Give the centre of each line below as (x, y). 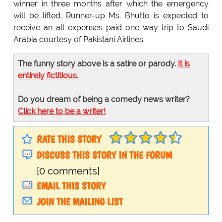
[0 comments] (68, 171)
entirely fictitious (47, 76)
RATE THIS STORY (69, 139)
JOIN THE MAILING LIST (80, 202)
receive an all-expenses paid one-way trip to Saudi (111, 28)
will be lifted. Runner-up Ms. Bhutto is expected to (111, 16)
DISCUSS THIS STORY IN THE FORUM (104, 155)
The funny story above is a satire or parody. (98, 64)
